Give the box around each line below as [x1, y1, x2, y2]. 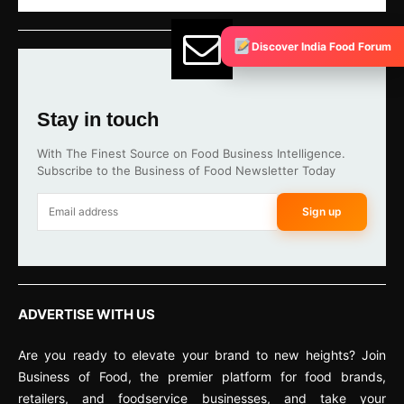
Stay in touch [37, 107, 159, 131]
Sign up [302, 205, 342, 219]
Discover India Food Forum [252, 39, 391, 53]
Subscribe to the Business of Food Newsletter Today [37, 162, 335, 178]
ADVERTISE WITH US [18, 305, 155, 323]
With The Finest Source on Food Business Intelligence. [37, 145, 345, 161]
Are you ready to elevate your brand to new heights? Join [18, 346, 386, 363]
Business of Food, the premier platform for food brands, [18, 368, 386, 384]
